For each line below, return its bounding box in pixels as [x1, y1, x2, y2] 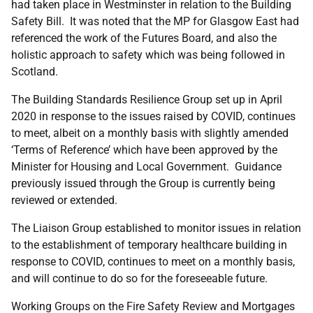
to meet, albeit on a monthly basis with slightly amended [11, 126, 289, 140]
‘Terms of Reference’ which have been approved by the [11, 143, 277, 156]
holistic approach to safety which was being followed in [11, 48, 285, 61]
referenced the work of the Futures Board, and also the [11, 31, 277, 45]
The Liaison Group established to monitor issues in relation [11, 221, 301, 235]
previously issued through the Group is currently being [11, 177, 275, 190]
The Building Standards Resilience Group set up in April [11, 93, 282, 106]
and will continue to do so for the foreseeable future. [11, 272, 268, 285]
